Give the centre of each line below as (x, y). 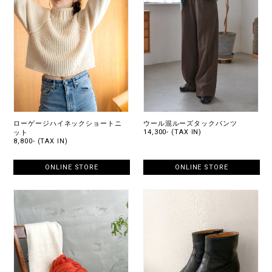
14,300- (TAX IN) (173, 132)
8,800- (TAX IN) (41, 141)
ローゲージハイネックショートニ (68, 124)
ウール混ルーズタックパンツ (190, 124)
